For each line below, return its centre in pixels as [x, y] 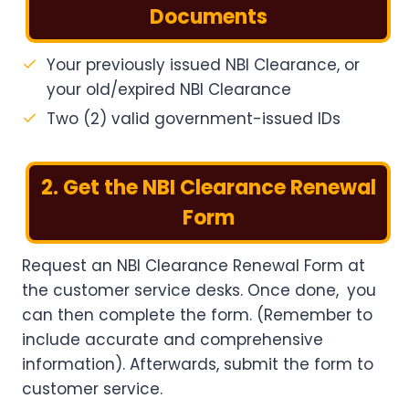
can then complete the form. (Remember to [197, 315]
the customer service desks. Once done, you [199, 291]
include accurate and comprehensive [173, 340]
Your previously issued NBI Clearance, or [203, 65]
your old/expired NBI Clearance [169, 90]
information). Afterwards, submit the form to [198, 365]
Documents [208, 17]
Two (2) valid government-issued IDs [194, 119]
